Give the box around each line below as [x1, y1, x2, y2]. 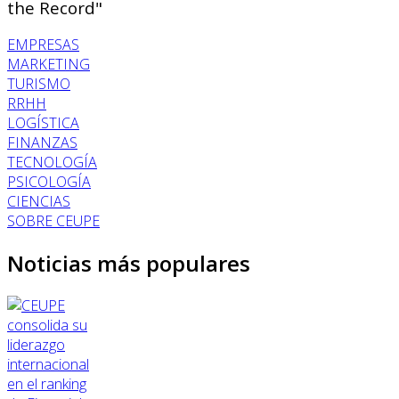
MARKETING [7, 54, 90, 75]
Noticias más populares [7, 248, 250, 279]
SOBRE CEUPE [7, 211, 100, 232]
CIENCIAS [7, 191, 70, 212]
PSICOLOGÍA [7, 172, 91, 192]
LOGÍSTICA [7, 113, 79, 134]
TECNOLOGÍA [7, 152, 97, 173]
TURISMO [7, 74, 70, 94]
